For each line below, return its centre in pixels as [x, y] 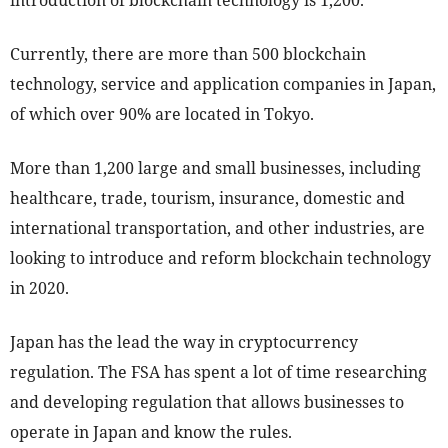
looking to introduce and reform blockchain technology [220, 258]
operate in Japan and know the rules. [151, 432]
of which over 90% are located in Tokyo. [162, 114]
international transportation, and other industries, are [217, 228]
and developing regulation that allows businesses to [207, 402]
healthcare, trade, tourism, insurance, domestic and [207, 198]
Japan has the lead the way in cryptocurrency [184, 342]
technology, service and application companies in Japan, [223, 84]
